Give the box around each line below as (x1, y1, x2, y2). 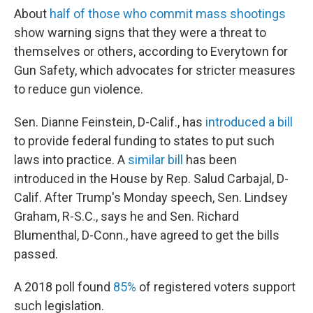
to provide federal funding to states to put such (14, 133, 275, 148)
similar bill (128, 152, 183, 167)
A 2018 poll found (14, 279, 113, 294)
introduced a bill (205, 114, 293, 129)
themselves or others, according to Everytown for (14, 43, 288, 59)
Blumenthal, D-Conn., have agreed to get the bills (14, 227, 279, 242)
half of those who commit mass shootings (50, 6, 286, 21)
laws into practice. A (14, 152, 128, 167)
